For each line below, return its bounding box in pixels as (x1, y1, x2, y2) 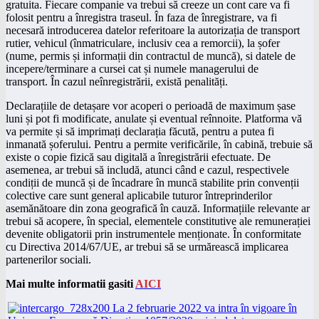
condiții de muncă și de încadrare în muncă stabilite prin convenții (6, 176, 299, 189)
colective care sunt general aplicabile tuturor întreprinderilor (6, 189, 272, 202)
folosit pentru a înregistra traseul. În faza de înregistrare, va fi (6, 11, 277, 23)
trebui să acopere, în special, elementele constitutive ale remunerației (6, 214, 310, 227)
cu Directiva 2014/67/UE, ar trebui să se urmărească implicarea (6, 240, 288, 253)
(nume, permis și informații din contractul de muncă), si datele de (6, 49, 296, 62)
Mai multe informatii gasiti (6, 277, 135, 290)
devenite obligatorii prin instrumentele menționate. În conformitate (6, 227, 301, 240)
